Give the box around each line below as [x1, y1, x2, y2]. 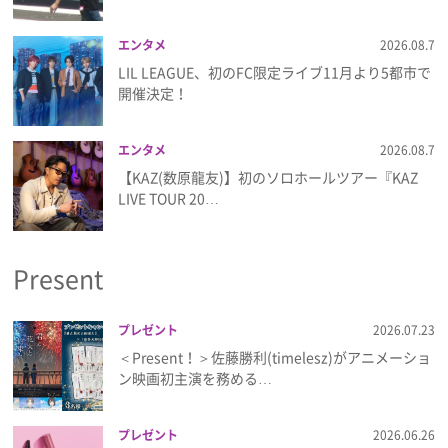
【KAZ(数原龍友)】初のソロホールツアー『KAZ [118, 166, 419, 187]
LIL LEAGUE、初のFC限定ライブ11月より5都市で [118, 61, 432, 82]
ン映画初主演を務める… [118, 367, 273, 388]
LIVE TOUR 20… [118, 187, 220, 208]
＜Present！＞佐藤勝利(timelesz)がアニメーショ [118, 346, 432, 367]
